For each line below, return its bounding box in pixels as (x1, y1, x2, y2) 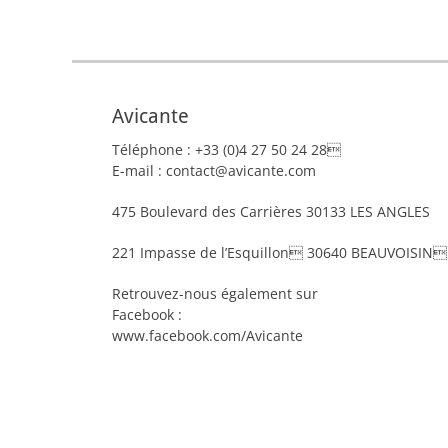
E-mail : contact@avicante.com (112, 161, 316, 180)
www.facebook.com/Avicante (112, 326, 303, 345)
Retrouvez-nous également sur (112, 284, 318, 303)
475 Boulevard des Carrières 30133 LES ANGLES (112, 202, 430, 221)
